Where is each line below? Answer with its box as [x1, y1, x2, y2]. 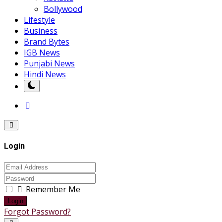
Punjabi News [24, 58, 75, 69]
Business [24, 25, 57, 37]
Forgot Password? [4, 206, 71, 217]
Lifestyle [24, 14, 55, 26]
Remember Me [24, 183, 80, 195]
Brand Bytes [24, 36, 69, 48]
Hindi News [24, 69, 66, 80]
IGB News [24, 47, 60, 58]
